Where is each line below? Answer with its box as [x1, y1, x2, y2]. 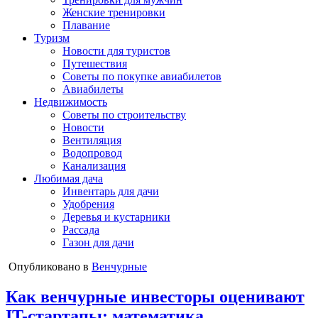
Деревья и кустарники [62, 211, 170, 223]
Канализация [62, 160, 126, 172]
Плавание [62, 19, 110, 31]
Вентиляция [62, 134, 121, 146]
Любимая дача [34, 172, 103, 185]
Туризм [34, 32, 70, 44]
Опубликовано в [9, 261, 92, 273]
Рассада [62, 224, 99, 236]
